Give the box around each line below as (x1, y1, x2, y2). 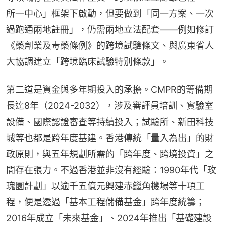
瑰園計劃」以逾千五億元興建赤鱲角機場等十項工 (6, 180, 205, 191)
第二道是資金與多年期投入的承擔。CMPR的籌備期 (6, 84, 213, 95)
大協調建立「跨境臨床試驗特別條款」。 (6, 56, 169, 67)
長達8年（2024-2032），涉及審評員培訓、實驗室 (6, 100, 213, 111)
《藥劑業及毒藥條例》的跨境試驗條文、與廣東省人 (6, 40, 214, 51)
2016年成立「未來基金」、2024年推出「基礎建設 (6, 212, 212, 223)
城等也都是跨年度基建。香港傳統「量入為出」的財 (6, 132, 214, 143)
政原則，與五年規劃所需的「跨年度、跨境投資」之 (6, 148, 214, 159)
